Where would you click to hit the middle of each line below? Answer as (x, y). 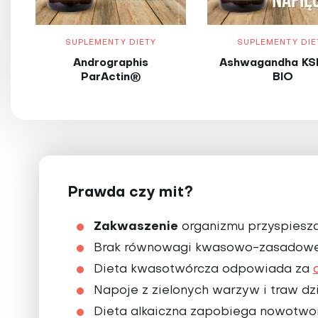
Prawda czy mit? (130, 193)
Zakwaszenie (136, 226)
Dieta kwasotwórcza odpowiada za (203, 269)
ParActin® (111, 77)
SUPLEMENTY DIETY (111, 43)
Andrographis (111, 63)
